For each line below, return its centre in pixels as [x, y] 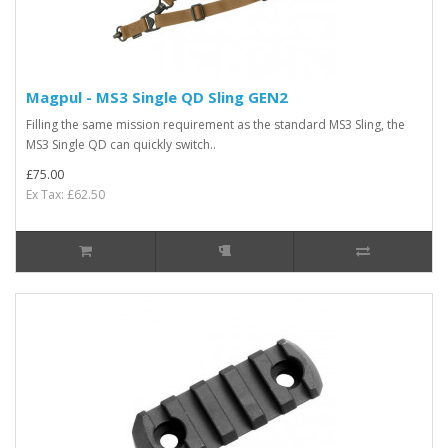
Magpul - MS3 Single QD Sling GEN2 [157, 96]
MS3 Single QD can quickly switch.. [121, 144]
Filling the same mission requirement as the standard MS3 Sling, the [215, 124]
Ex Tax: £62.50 [65, 194]
